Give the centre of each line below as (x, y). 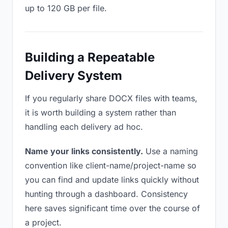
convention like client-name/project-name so (111, 165)
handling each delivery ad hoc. (84, 127)
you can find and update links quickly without (112, 180)
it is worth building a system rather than (101, 112)
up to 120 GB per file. (66, 8)
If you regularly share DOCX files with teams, (111, 98)
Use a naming (170, 151)
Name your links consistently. (84, 151)
